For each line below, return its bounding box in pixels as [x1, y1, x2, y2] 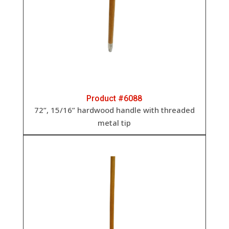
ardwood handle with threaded [81, 105, 195, 116]
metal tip [98, 118, 131, 128]
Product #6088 [86, 94, 143, 104]
